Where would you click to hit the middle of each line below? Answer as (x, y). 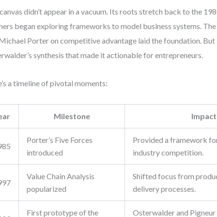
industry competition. (168, 152)
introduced (45, 152)
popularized (47, 189)
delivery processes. (164, 189)
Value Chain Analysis (61, 176)
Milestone (72, 116)
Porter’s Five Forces (60, 140)
